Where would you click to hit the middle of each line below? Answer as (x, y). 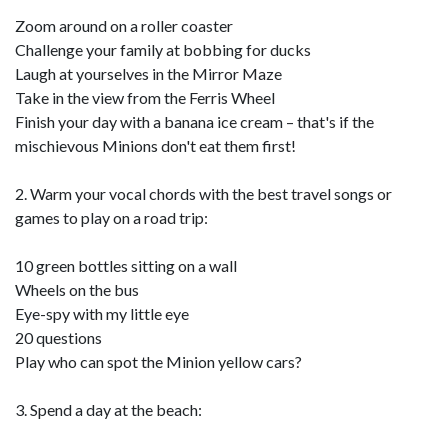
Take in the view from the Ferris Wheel (145, 97)
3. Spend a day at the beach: (108, 409)
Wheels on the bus (77, 289)
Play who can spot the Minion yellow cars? (158, 361)
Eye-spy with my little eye (102, 313)
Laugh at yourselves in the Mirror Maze (148, 73)
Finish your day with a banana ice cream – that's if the (194, 121)
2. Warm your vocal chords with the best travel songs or (203, 193)
